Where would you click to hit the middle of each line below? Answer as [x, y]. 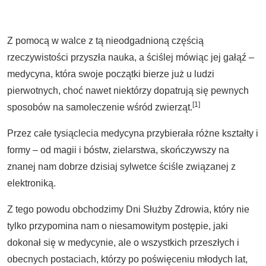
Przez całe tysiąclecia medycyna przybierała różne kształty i [133, 133]
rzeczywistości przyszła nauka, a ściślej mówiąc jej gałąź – [131, 57]
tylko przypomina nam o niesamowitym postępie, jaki [118, 226]
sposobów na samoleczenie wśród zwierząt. [100, 107]
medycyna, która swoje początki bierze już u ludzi [111, 74]
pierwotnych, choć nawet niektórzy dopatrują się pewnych [128, 91]
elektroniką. [31, 183]
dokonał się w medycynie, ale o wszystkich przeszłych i [123, 243]
